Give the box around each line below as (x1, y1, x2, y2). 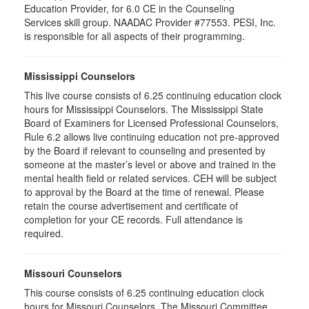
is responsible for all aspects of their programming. (24, 29, 245, 43)
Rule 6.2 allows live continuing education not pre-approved (24, 130, 279, 143)
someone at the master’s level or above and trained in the (24, 157, 276, 171)
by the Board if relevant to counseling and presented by (24, 143, 266, 157)
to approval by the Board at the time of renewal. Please (24, 185, 264, 199)
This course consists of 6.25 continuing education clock (24, 286, 264, 299)
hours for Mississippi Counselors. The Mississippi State (24, 102, 263, 116)
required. (24, 226, 63, 240)
